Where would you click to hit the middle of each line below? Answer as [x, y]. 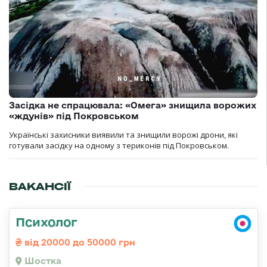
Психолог [46, 222]
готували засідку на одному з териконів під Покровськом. [119, 146]
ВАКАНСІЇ [40, 187]
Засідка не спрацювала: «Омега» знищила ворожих [133, 105]
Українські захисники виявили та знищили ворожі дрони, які [123, 135]
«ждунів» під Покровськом [74, 116]
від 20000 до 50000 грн [79, 243]
